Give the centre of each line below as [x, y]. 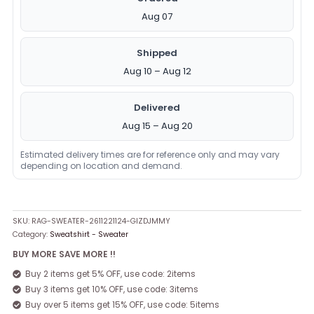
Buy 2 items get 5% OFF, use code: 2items [111, 274]
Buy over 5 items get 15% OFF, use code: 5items [123, 305]
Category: [32, 234]
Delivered [157, 107]
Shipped [157, 53]
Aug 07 [157, 16]
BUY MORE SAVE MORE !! [64, 255]
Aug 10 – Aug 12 [157, 71]
